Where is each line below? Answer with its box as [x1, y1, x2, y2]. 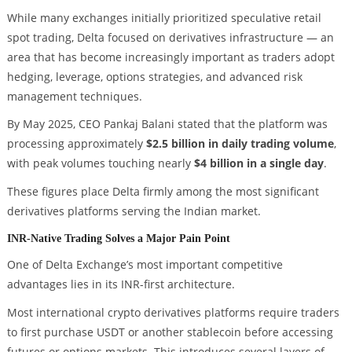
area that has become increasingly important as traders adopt [6, 49, 335, 64]
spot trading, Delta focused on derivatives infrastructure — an [6, 29, 334, 45]
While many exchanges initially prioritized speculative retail [6, 9, 321, 25]
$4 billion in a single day [193, 156, 324, 171]
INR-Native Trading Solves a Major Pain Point [6, 231, 230, 244]
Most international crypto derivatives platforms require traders [6, 304, 339, 320]
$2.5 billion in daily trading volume [145, 136, 334, 152]
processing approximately [6, 136, 146, 152]
